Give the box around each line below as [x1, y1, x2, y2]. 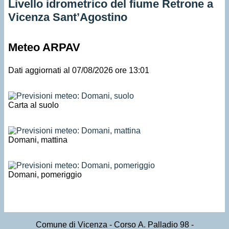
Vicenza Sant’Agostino [8, 10, 127, 24]
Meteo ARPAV [8, 41, 80, 54]
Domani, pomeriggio [8, 170, 82, 179]
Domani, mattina [8, 135, 67, 144]
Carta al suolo [8, 100, 59, 109]
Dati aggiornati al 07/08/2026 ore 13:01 [8, 65, 149, 75]
